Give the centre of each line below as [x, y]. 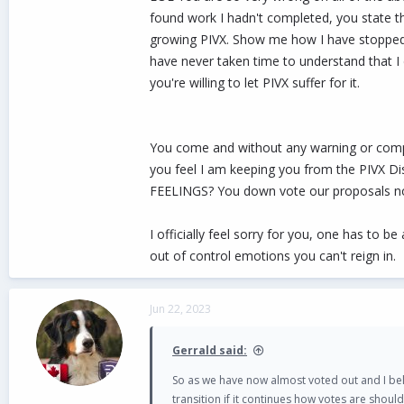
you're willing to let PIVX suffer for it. [255, 82]
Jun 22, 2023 [180, 308]
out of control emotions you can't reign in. [273, 255]
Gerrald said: [210, 350]
